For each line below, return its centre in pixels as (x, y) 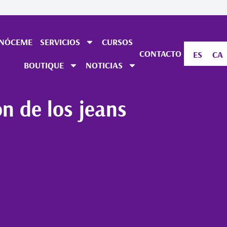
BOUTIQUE (44, 65)
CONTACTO (160, 53)
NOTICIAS (104, 65)
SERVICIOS (60, 42)
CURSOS (118, 42)
